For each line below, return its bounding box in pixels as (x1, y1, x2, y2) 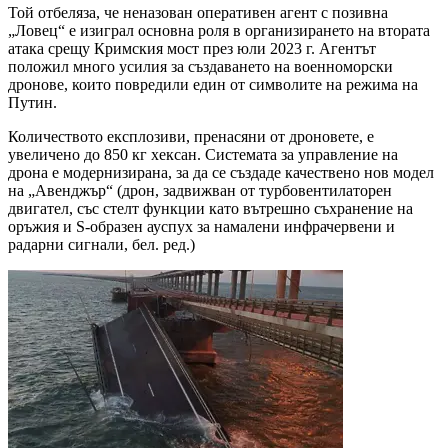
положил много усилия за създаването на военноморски (8, 57, 393, 75)
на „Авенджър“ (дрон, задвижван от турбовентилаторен (8, 181, 392, 199)
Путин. (8, 93, 61, 111)
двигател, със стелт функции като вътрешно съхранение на (8, 199, 413, 217)
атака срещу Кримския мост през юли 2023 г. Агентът (8, 39, 376, 57)
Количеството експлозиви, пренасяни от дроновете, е (8, 127, 374, 145)
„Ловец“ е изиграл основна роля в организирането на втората (8, 21, 430, 39)
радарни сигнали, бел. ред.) (8, 235, 199, 253)
